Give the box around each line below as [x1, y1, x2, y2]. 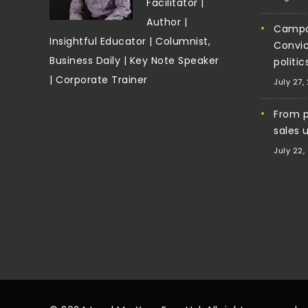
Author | [146, 14, 187, 29]
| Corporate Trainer [49, 72, 148, 87]
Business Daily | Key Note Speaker [49, 53, 219, 67]
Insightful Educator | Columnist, [49, 34, 210, 48]
